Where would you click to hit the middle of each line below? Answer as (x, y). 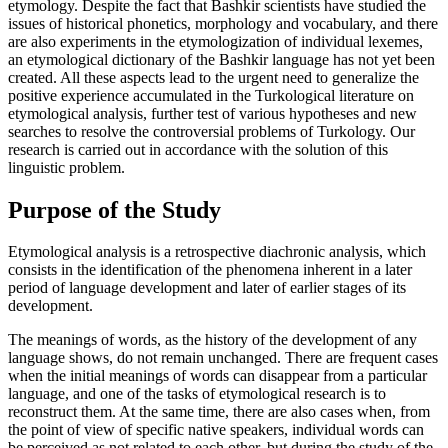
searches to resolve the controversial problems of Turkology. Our (211, 131)
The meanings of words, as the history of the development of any (212, 340)
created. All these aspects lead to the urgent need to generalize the (213, 77)
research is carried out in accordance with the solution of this (198, 149)
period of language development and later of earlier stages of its (207, 288)
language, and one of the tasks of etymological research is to (197, 394)
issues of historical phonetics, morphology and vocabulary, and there (223, 23)
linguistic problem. (66, 167)
